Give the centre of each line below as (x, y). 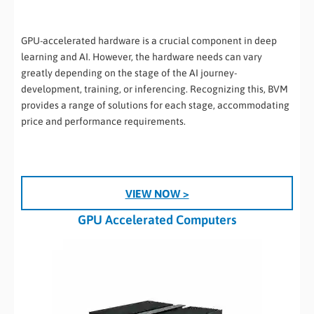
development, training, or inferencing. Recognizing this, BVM (155, 89)
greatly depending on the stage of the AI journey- (129, 73)
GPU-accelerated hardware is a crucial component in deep (149, 41)
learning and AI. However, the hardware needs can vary (142, 57)
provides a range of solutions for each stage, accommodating (155, 105)
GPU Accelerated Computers (157, 220)
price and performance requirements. (103, 122)
